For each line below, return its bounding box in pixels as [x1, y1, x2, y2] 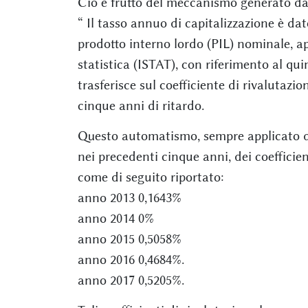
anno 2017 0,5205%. [77, 272, 184, 288]
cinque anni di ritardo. [77, 98, 204, 113]
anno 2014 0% [77, 210, 154, 226]
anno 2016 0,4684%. [77, 252, 184, 267]
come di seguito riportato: [77, 169, 223, 185]
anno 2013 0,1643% [77, 190, 181, 206]
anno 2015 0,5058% [77, 231, 181, 247]
